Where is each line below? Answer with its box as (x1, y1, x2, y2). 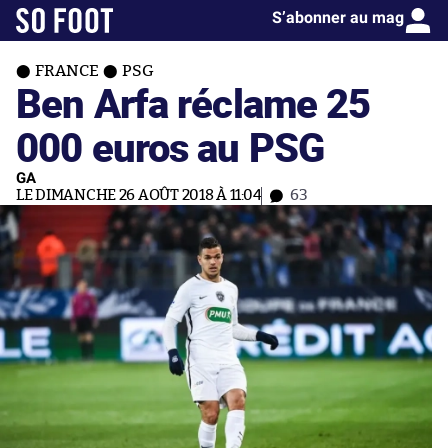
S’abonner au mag (272, 8, 404, 27)
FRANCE (35, 63, 99, 79)
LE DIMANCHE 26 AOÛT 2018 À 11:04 (16, 188, 262, 203)
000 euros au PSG (16, 119, 325, 174)
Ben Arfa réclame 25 (16, 75, 371, 130)
